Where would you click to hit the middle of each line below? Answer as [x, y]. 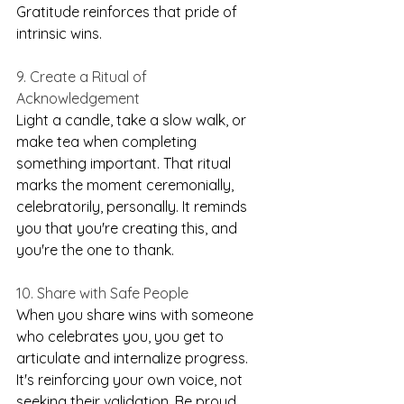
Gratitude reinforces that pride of [129, 12]
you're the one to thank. [95, 250]
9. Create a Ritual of [83, 77]
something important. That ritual [125, 164]
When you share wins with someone [137, 315]
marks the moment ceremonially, [127, 185]
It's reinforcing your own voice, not [131, 380]
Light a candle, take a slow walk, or [133, 120]
